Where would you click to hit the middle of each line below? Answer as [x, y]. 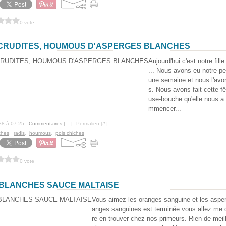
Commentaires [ [47, 123]
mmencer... [165, 109]
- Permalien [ [87, 123]
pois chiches [70, 133]
